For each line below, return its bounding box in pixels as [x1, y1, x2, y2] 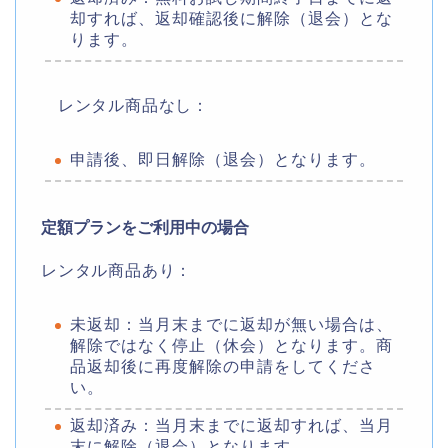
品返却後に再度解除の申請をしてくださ [70, 357, 376, 375]
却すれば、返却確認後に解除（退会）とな [70, 10, 393, 28]
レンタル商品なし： [41, 97, 209, 115]
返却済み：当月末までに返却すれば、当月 [70, 416, 393, 434]
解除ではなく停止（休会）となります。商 [70, 336, 393, 354]
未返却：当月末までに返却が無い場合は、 [70, 315, 393, 333]
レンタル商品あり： [41, 261, 193, 279]
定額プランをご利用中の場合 [41, 219, 249, 237]
